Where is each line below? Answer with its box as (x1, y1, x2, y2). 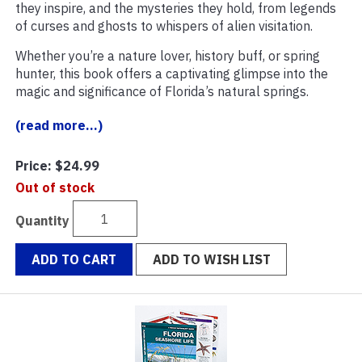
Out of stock (15, 179, 95, 196)
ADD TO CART (32, 251, 117, 268)
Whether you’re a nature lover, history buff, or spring (15, 48, 320, 65)
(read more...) (15, 117, 103, 134)
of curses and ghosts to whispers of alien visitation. (15, 18, 313, 35)
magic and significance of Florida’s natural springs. (15, 83, 309, 100)
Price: (15, 158, 52, 175)
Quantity (15, 212, 69, 229)
